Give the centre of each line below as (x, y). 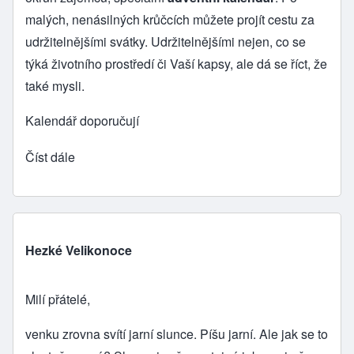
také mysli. (55, 85)
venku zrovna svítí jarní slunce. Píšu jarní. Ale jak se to (177, 333)
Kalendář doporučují (82, 120)
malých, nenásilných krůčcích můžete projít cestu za (170, 19)
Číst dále (50, 156)
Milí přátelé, (59, 299)
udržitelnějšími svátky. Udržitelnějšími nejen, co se (166, 41)
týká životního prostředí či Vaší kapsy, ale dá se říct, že (176, 63)
